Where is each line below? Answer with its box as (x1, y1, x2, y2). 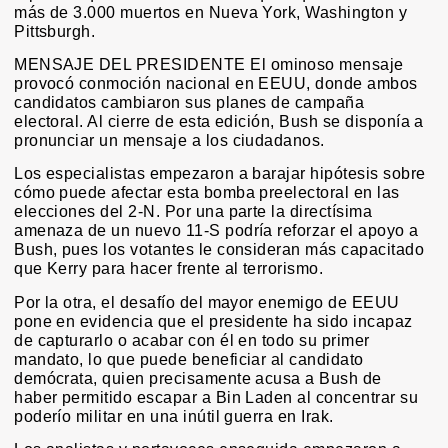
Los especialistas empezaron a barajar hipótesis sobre (14, 165, 426, 183)
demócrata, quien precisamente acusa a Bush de (14, 369, 382, 387)
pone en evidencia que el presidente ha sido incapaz (14, 312, 413, 330)
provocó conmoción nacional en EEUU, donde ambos (14, 74, 418, 92)
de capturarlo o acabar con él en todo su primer (14, 331, 370, 349)
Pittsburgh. (14, 22, 96, 40)
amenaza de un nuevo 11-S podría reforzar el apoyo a (14, 222, 419, 240)
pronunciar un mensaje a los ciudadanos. (14, 131, 325, 149)
